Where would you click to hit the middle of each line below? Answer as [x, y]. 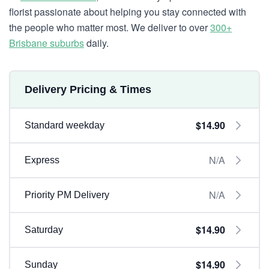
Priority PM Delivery [67, 195]
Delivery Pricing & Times [88, 89]
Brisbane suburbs [47, 43]
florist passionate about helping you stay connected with [128, 12]
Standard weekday [65, 125]
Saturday [44, 230]
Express [42, 160]
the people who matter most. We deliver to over [110, 27]
